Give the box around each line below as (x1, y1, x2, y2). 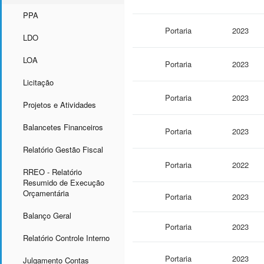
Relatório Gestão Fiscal (23, 143, 103, 155)
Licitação (23, 76, 54, 88)
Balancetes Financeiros (23, 121, 103, 133)
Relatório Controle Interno (23, 232, 110, 243)
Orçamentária (23, 187, 69, 199)
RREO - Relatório (23, 166, 82, 177)
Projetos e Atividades (23, 98, 96, 110)
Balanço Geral (23, 209, 71, 221)
